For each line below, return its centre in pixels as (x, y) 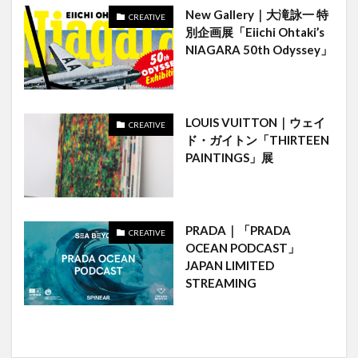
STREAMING (221, 283)
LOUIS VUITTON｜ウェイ (255, 123)
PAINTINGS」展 (229, 158)
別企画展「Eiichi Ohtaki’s (255, 32)
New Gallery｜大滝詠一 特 (257, 15)
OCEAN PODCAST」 (242, 248)
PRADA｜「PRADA (238, 231)
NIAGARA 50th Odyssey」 (259, 50)
